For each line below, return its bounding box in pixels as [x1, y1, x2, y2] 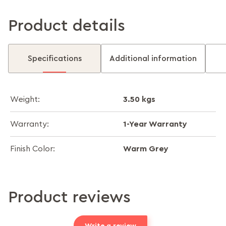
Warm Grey [123, 144, 168, 153]
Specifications [27, 54, 82, 63]
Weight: [10, 95, 40, 104]
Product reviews [8, 189, 131, 206]
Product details [8, 18, 125, 34]
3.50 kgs [123, 95, 155, 103]
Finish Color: [10, 145, 55, 153]
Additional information [109, 54, 197, 63]
